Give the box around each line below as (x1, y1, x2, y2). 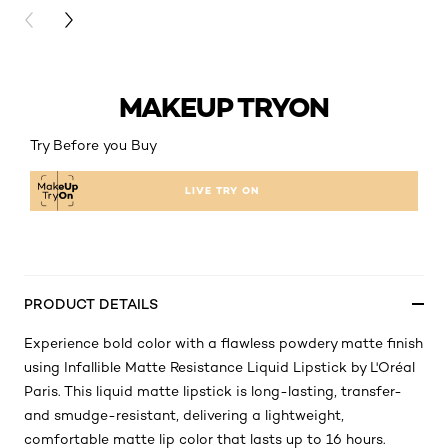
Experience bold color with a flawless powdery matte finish (24, 335, 423, 351)
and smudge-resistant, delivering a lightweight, (24, 407, 344, 423)
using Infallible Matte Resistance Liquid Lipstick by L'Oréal (24, 359, 415, 375)
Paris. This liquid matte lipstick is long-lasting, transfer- (24, 383, 402, 399)
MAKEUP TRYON (118, 90, 330, 124)
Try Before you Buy (30, 137, 157, 153)
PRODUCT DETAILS (24, 295, 158, 312)
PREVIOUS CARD (24, 14, 131, 27)
